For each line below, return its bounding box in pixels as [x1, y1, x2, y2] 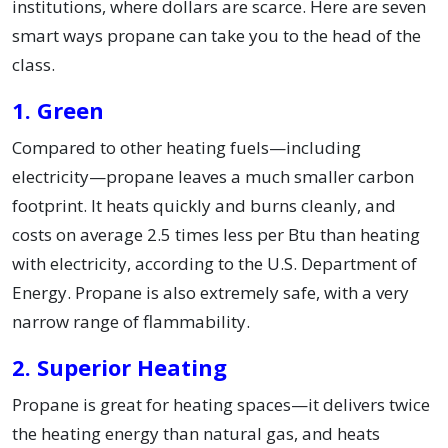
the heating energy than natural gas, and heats [12, 422, 380, 446]
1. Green [12, 95, 104, 126]
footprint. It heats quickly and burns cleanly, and [12, 194, 396, 218]
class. [12, 53, 55, 77]
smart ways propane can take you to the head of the [12, 24, 421, 48]
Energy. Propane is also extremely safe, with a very [12, 281, 409, 305]
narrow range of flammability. [12, 310, 250, 334]
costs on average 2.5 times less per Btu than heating [12, 223, 420, 247]
